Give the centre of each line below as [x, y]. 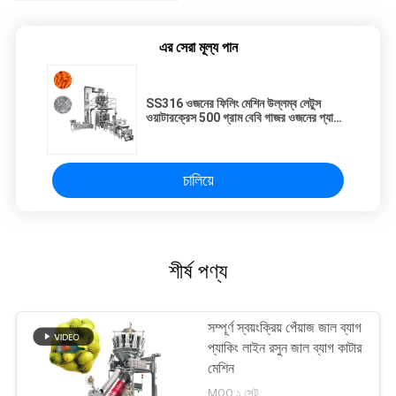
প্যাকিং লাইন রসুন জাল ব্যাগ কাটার [285, 349]
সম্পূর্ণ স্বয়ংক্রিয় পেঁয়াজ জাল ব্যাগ [285, 328]
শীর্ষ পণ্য [198, 272]
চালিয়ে [198, 180]
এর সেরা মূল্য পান [198, 48]
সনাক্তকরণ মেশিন [182, 132]
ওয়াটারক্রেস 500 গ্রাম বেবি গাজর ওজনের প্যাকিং [246, 118]
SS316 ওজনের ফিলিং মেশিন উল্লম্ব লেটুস [233, 104]
